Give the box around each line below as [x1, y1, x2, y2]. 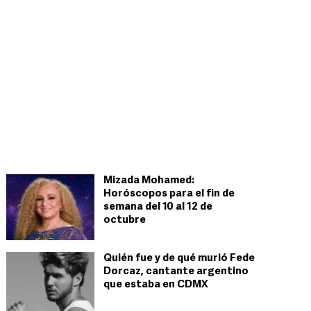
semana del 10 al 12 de [103, 202, 212, 212]
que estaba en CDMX [103, 280, 208, 290]
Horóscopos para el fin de [103, 189, 235, 199]
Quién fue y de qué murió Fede [103, 253, 255, 264]
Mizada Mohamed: [103, 176, 194, 186]
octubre [103, 215, 146, 226]
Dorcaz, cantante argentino [103, 267, 249, 277]
